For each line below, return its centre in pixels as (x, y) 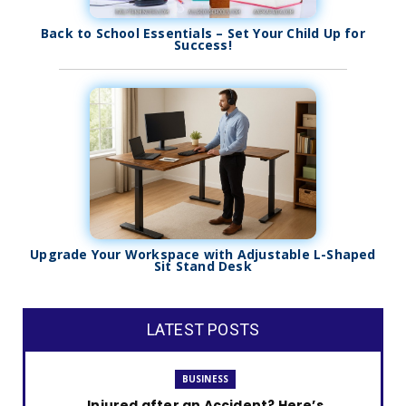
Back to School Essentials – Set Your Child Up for (203, 33)
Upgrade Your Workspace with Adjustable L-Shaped (203, 255)
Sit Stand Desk (203, 266)
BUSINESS (205, 379)
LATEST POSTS (203, 330)
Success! (203, 45)
